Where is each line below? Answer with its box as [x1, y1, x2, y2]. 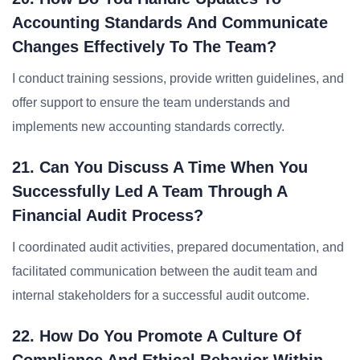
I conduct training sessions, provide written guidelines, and [12, 72, 344, 85]
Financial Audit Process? [12, 207, 203, 224]
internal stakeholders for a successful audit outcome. [12, 288, 309, 302]
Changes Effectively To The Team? [12, 38, 276, 55]
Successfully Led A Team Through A [12, 182, 287, 200]
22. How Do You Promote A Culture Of [12, 327, 301, 345]
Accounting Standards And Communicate [12, 14, 328, 31]
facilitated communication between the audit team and [12, 264, 317, 278]
